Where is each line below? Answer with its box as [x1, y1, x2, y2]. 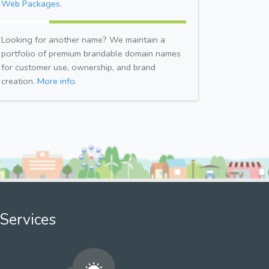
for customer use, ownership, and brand [1, 61, 156, 73]
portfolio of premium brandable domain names [1, 47, 181, 59]
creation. [1, 74, 37, 87]
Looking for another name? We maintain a [1, 33, 165, 46]
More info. [37, 74, 77, 87]
